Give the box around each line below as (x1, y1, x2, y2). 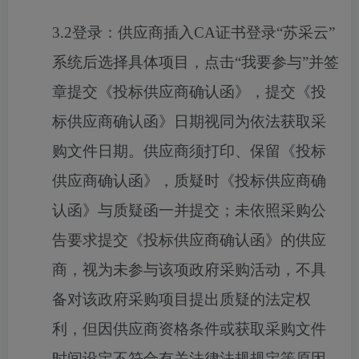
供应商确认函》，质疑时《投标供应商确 (52, 172, 326, 189)
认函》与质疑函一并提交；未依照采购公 (52, 202, 326, 219)
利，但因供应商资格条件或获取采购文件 (52, 321, 326, 337)
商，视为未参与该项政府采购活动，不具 (52, 261, 326, 278)
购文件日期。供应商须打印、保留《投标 (52, 143, 326, 159)
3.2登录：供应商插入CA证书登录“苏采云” (52, 24, 335, 41)
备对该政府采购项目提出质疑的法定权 (52, 291, 311, 308)
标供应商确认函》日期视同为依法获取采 (52, 113, 326, 130)
